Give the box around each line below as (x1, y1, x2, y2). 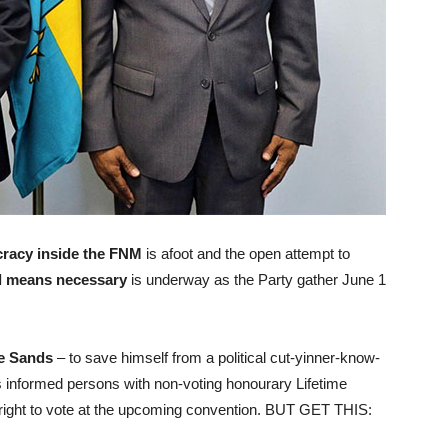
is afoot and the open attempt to (142, 245, 350, 262)
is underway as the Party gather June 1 (127, 271, 386, 288)
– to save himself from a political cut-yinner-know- (53, 349, 380, 366)
